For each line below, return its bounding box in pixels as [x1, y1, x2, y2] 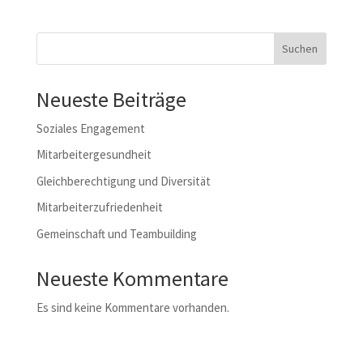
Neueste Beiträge [36, 85, 186, 113]
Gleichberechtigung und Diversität [36, 173, 211, 189]
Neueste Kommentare [36, 264, 228, 292]
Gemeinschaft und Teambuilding [36, 225, 197, 241]
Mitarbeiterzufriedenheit [36, 199, 163, 216]
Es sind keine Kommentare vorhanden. [36, 299, 229, 315]
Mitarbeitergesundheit [36, 147, 152, 163]
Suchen [282, 41, 318, 56]
